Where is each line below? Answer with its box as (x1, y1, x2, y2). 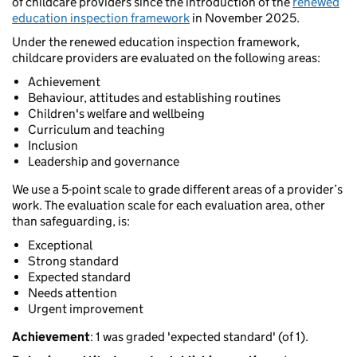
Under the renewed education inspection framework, (12, 34, 300, 50)
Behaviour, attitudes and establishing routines (28, 90, 280, 106)
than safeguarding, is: (12, 214, 130, 229)
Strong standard (28, 253, 119, 269)
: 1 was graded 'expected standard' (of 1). (90, 329, 308, 345)
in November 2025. (190, 10, 300, 26)
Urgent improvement (28, 301, 143, 317)
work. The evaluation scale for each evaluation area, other (12, 198, 325, 214)
